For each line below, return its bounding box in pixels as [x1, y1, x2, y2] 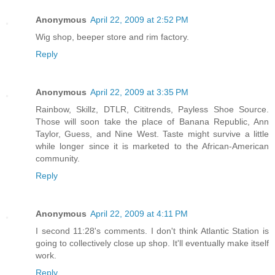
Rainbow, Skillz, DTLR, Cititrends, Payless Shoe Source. [36, 104, 269, 114]
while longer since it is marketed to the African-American [36, 141, 269, 151]
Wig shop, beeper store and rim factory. [36, 31, 189, 42]
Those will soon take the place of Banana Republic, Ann [36, 116, 269, 126]
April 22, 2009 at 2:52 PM [90, 14, 188, 25]
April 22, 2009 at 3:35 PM [90, 87, 188, 97]
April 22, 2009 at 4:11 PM [90, 208, 188, 219]
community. [36, 153, 80, 163]
